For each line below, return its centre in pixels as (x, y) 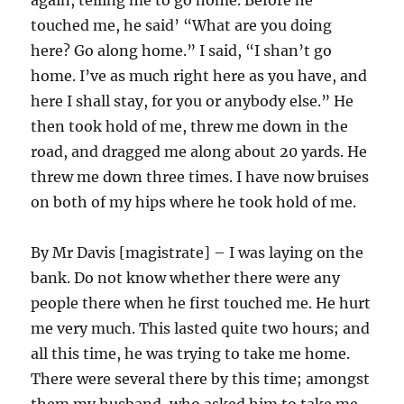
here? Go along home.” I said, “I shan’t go (182, 50)
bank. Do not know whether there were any (186, 278)
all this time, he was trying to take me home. (191, 353)
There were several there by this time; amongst (201, 379)
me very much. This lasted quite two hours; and (201, 328)
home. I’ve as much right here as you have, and (199, 76)
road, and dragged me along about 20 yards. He (199, 151)
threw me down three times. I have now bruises (200, 177)
